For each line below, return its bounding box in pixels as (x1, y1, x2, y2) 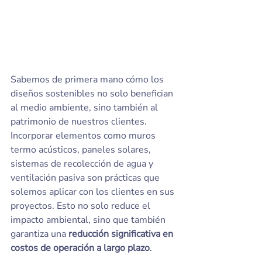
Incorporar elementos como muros (11, 129, 158, 142)
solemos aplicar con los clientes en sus (11, 185, 177, 198)
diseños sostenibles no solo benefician (11, 87, 175, 100)
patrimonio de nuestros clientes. (11, 115, 149, 128)
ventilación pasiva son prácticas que (11, 171, 162, 184)
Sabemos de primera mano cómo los (11, 73, 166, 86)
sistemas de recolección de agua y (11, 157, 156, 170)
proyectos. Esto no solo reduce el (11, 199, 153, 212)
